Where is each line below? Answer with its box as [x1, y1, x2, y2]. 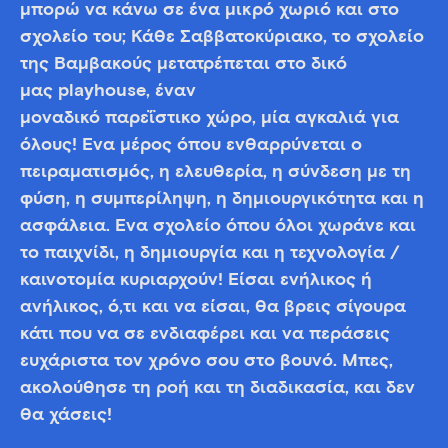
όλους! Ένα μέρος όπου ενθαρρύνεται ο [20, 136, 362, 154]
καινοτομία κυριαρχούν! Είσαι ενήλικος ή [20, 271, 372, 289]
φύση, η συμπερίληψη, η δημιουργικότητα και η [20, 190, 424, 208]
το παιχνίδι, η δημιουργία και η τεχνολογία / [20, 244, 400, 262]
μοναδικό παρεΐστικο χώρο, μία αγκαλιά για [20, 109, 399, 127]
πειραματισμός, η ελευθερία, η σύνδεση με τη [20, 163, 411, 181]
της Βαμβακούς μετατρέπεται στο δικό [20, 55, 347, 73]
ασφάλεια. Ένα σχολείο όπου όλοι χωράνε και [20, 217, 416, 235]
